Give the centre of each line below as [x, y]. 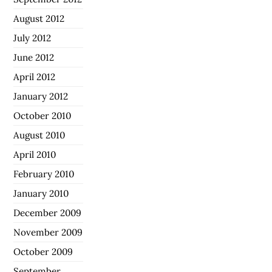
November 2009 [48, 232]
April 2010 [35, 154]
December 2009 [48, 212]
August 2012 [39, 18]
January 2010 [41, 193]
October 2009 [43, 251]
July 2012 [32, 38]
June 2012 [34, 57]
